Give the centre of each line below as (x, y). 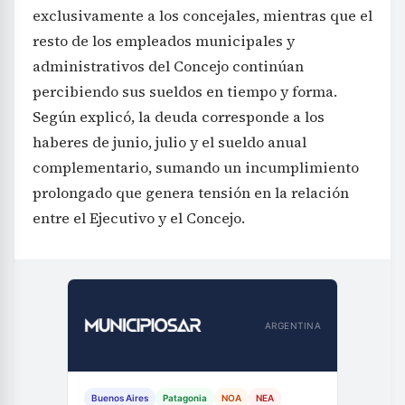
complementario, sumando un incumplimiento (196, 168)
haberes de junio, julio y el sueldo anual (170, 142)
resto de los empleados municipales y (164, 41)
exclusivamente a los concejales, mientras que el (202, 16)
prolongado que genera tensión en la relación (191, 193)
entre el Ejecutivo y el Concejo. (139, 218)
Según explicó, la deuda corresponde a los (179, 117)
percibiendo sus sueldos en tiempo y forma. (185, 92)
